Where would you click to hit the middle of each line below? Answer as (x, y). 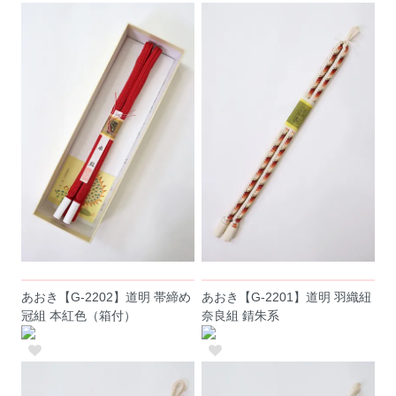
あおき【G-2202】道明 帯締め (107, 297)
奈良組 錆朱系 (241, 316)
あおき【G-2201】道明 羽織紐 (287, 297)
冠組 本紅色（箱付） (79, 316)
